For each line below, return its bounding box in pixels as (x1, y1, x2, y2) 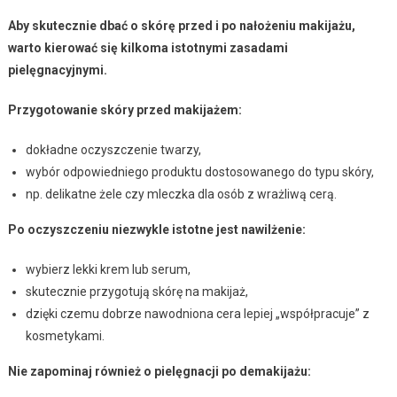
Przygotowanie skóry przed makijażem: (7, 103, 242, 118)
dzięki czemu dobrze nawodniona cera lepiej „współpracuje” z (25, 307, 370, 322)
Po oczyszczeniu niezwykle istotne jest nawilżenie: (7, 222, 306, 237)
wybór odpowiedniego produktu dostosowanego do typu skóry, (25, 165, 374, 180)
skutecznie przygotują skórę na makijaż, (25, 284, 248, 300)
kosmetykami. (25, 329, 105, 344)
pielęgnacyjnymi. (7, 63, 107, 78)
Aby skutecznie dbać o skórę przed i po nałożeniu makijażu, (7, 19, 355, 34)
